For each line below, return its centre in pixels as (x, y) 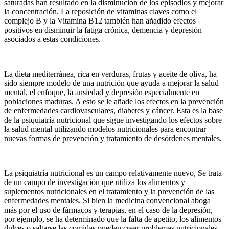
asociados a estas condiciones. (52, 39)
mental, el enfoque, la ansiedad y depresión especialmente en (102, 93)
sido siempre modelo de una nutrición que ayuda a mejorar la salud (111, 83)
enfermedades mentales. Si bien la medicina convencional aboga (107, 201)
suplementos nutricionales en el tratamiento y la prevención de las (109, 192)
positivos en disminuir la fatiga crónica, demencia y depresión (103, 30)
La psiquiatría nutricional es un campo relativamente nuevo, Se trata (113, 173)
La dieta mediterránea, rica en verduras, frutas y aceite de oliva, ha (110, 74)
